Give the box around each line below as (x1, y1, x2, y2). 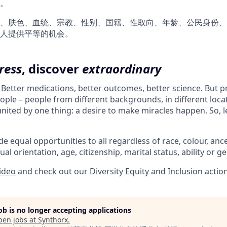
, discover (22, 60, 82, 77)
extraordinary (82, 60, 161, 77)
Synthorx (38, 215, 68, 224)
